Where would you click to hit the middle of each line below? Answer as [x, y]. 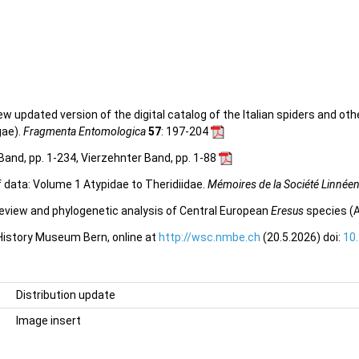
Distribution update [66, 295]
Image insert [48, 321]
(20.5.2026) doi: [302, 237]
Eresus [287, 210]
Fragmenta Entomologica [85, 131]
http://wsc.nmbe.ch [210, 237]
